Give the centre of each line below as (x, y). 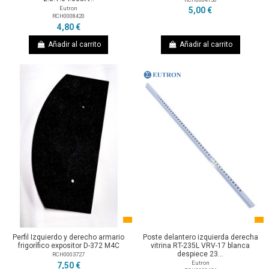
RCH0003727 (69, 254)
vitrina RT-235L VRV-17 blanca (201, 245)
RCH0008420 (69, 16)
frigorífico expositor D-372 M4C (68, 245)
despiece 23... (201, 254)
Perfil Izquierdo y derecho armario (69, 237)
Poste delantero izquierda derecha (200, 237)
